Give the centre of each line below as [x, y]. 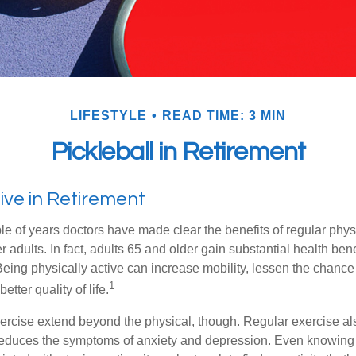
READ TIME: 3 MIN [224, 116]
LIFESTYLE [108, 116]
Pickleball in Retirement [178, 153]
